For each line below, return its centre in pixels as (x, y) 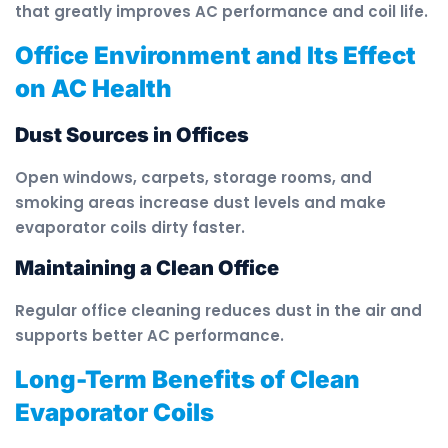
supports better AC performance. (149, 336)
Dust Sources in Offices (132, 134)
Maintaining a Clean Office (147, 268)
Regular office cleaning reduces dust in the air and (218, 311)
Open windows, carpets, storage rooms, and (193, 177)
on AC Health (93, 88)
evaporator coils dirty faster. (130, 227)
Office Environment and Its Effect (215, 55)
